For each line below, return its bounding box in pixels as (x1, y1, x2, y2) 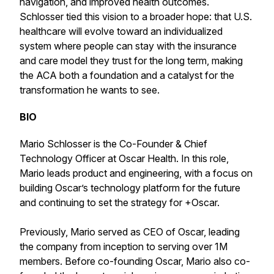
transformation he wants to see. (20, 84, 160, 96)
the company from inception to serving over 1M (20, 240, 228, 253)
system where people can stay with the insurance (20, 40, 237, 52)
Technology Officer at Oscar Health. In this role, (20, 152, 229, 165)
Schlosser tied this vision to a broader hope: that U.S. (20, 10, 252, 23)
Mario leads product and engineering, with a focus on (20, 167, 253, 179)
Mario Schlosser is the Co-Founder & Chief (20, 138, 207, 150)
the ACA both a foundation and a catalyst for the (20, 69, 234, 81)
